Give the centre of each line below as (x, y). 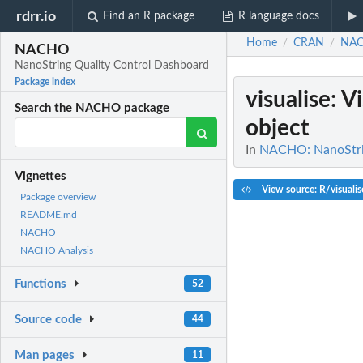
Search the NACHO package (92, 109)
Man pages (45, 355)
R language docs (278, 16)
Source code (49, 320)
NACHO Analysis (57, 251)
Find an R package (149, 16)
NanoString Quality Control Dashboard (112, 66)
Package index (45, 82)
